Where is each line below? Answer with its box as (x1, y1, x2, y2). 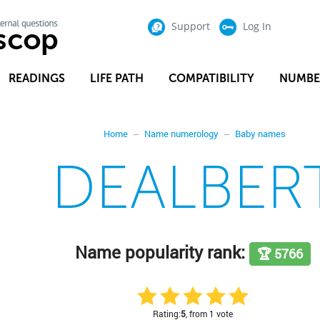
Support (171, 19, 210, 33)
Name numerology (144, 127, 219, 140)
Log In (242, 19, 271, 33)
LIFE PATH (89, 71, 144, 85)
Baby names (235, 127, 286, 140)
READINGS (8, 71, 65, 85)
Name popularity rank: (75, 241, 250, 264)
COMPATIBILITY (168, 71, 254, 85)
